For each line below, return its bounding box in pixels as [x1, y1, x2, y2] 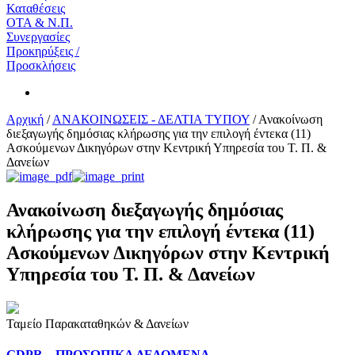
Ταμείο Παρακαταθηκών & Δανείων [6, 316, 189, 330]
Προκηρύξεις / [6, 44, 79, 58]
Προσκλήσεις [6, 59, 75, 72]
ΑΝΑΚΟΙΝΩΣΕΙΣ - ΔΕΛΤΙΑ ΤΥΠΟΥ [52, 113, 250, 126]
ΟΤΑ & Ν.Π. [6, 16, 73, 29]
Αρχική [6, 113, 44, 126]
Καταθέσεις [6, 2, 65, 15]
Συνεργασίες [6, 30, 70, 44]
